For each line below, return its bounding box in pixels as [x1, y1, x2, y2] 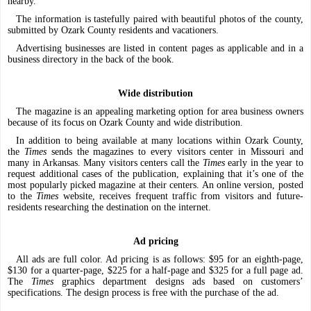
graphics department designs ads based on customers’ [53, 276, 303, 287]
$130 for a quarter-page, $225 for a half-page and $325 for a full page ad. [8, 265, 303, 276]
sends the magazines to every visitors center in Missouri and [46, 146, 303, 158]
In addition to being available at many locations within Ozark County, [16, 135, 303, 146]
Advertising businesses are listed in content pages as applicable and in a [16, 43, 303, 54]
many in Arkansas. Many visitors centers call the [8, 158, 203, 169]
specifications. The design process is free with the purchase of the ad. [8, 287, 280, 299]
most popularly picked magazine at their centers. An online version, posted [8, 180, 303, 191]
